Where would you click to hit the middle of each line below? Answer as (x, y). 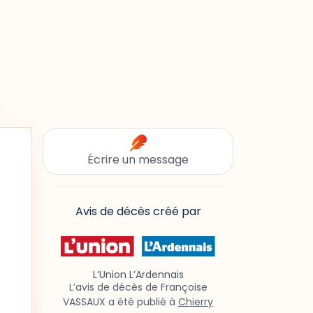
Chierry (196, 302)
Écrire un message (138, 160)
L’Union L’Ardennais (138, 275)
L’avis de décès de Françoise (138, 287)
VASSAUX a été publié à (121, 302)
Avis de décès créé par (138, 211)
